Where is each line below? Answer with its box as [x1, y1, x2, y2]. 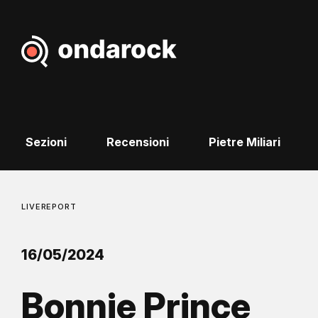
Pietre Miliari [208, 135, 280, 150]
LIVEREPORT [21, 202, 77, 212]
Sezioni [25, 135, 67, 150]
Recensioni [106, 135, 169, 150]
